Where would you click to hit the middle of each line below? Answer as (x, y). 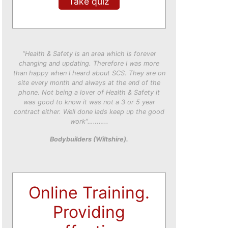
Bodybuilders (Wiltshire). (89, 139)
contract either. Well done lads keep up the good (89, 112)
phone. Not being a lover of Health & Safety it (89, 92)
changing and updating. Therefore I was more (89, 63)
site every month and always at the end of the (89, 83)
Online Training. (89, 193)
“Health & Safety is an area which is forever (89, 54)
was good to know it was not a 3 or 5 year (89, 102)
